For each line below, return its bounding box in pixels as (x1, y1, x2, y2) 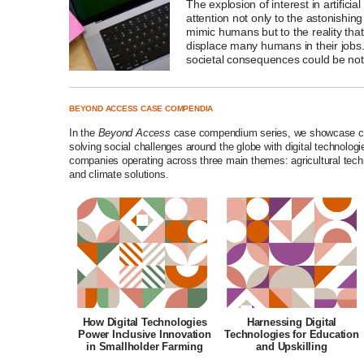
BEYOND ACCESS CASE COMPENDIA (69, 104, 214, 114)
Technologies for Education (224, 328, 359, 341)
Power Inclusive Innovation (78, 328, 211, 341)
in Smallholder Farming (86, 340, 203, 353)
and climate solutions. (69, 168, 169, 181)
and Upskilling (256, 340, 327, 353)
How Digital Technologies (82, 316, 207, 329)
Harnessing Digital (246, 316, 337, 329)
